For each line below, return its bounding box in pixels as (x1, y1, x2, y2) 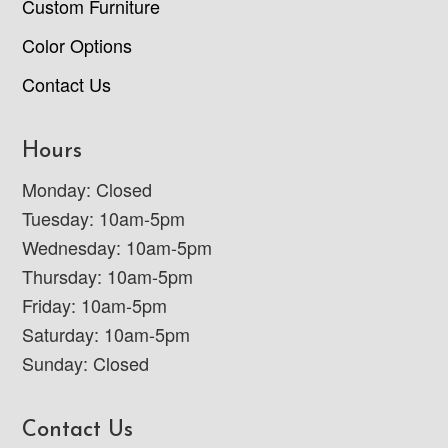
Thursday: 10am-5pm (22, 263, 194, 290)
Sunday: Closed (22, 350, 150, 377)
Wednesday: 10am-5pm (22, 234, 213, 261)
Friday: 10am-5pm (22, 292, 168, 319)
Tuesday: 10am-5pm (22, 205, 186, 232)
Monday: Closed (22, 176, 153, 203)
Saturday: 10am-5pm (22, 321, 191, 348)
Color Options (22, 32, 133, 59)
